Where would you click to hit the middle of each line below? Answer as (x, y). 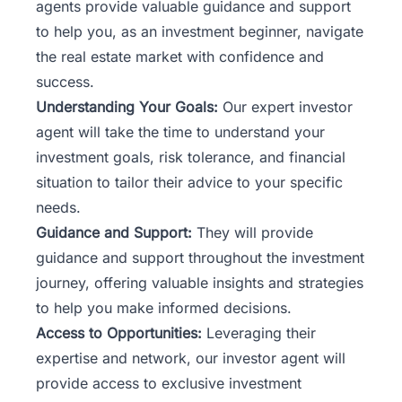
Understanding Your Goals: (127, 106)
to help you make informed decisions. (164, 307)
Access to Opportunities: (119, 332)
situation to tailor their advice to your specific (189, 182)
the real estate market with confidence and (180, 56)
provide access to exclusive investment (169, 383)
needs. (58, 207)
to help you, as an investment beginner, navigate (200, 31)
